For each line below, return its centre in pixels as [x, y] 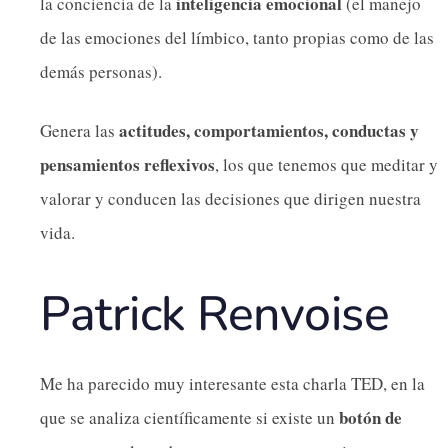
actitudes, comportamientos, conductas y [269, 131]
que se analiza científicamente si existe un [189, 418]
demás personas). [101, 71]
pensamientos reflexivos [127, 165]
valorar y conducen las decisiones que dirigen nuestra [230, 199]
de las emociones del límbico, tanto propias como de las [237, 37]
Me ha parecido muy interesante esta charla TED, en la [232, 384]
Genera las [79, 131]
